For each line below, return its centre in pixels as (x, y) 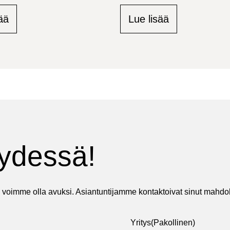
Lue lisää (149, 19)
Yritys (141, 223)
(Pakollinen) (173, 223)
